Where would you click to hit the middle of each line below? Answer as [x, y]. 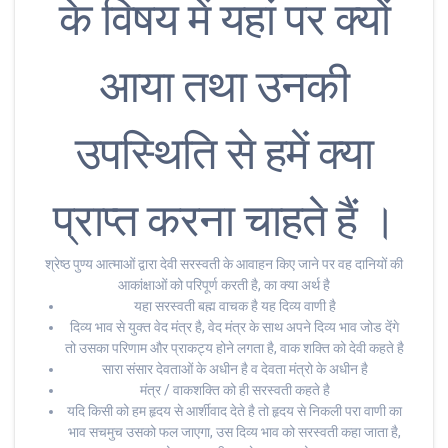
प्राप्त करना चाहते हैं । [224, 221]
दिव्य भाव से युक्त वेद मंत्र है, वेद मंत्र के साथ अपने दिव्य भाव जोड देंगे [234, 327]
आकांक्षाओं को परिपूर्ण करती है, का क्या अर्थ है [224, 285]
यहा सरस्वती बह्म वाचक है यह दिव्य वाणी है [234, 306]
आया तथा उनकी [224, 87]
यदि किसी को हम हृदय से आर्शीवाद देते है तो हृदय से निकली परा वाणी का [234, 411]
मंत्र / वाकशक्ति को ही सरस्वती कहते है [234, 390]
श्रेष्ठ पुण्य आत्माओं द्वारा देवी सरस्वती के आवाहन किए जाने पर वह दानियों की [224, 264]
